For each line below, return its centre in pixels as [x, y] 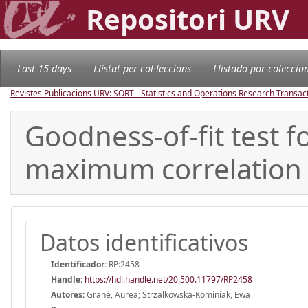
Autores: [68, 294]
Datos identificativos [144, 242]
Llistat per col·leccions [142, 68]
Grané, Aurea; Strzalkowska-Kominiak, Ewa [167, 294]
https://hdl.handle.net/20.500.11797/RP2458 [168, 279]
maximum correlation [163, 168]
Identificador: [79, 264]
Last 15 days [44, 68]
